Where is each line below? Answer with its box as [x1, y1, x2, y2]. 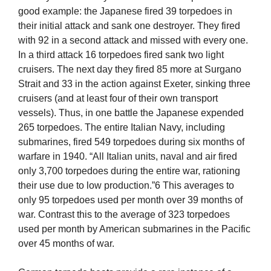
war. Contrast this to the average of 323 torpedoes [18, 209, 230, 220]
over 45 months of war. [18, 238, 114, 249]
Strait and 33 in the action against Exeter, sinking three [18, 79, 250, 90]
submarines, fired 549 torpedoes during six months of [18, 137, 244, 148]
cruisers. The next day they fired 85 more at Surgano [18, 64, 241, 75]
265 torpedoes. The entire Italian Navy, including [18, 122, 225, 133]
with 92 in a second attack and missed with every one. [18, 35, 248, 46]
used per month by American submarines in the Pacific [18, 224, 250, 235]
